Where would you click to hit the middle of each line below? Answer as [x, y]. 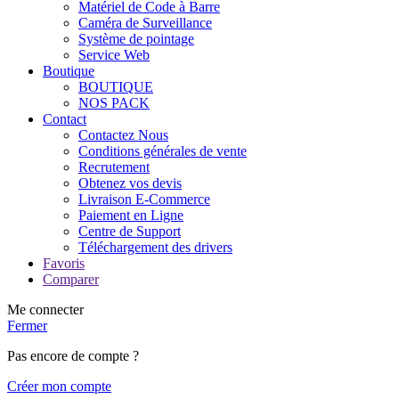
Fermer [27, 325]
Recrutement [114, 167]
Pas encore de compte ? [73, 355]
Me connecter [45, 309]
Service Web [114, 54]
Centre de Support [130, 231]
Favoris [64, 263]
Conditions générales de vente [163, 151]
